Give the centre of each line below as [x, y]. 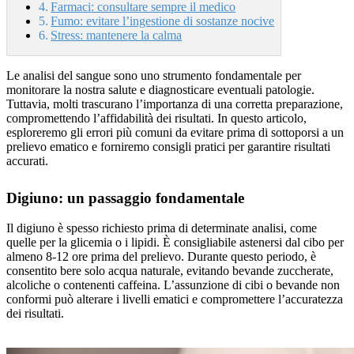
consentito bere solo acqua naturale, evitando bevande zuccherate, [170, 271]
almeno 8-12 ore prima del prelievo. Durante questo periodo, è [161, 257]
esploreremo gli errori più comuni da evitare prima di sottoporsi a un [175, 132]
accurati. [27, 161]
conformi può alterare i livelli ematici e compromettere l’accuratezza [175, 299]
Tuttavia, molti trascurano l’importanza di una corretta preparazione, [175, 104]
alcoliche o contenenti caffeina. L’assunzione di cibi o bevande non [173, 285]
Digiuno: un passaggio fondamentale [125, 198]
